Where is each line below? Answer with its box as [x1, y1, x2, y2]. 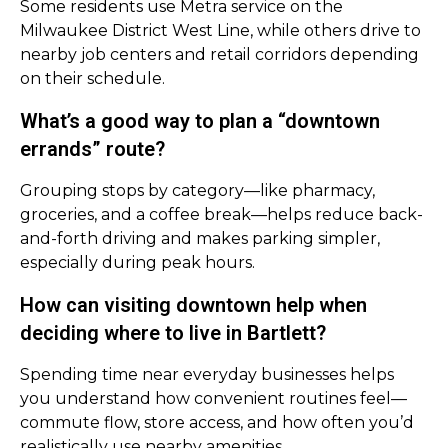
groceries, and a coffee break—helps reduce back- [20, 205, 423, 224]
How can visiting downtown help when [20, 293, 367, 317]
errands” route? [20, 137, 165, 161]
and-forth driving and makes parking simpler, [20, 229, 380, 248]
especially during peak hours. [20, 253, 255, 272]
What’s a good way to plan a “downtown [20, 109, 380, 133]
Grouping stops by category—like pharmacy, [20, 181, 375, 200]
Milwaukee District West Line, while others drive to [20, 21, 421, 40]
